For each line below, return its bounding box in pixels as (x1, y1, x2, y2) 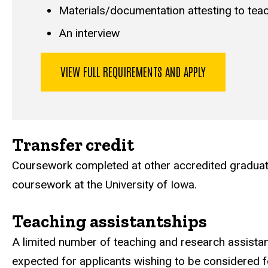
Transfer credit (12, 133, 134, 155)
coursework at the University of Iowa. (12, 177, 197, 191)
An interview (59, 26, 120, 41)
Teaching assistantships (12, 210, 207, 232)
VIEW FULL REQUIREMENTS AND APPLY (60, 63, 206, 79)
